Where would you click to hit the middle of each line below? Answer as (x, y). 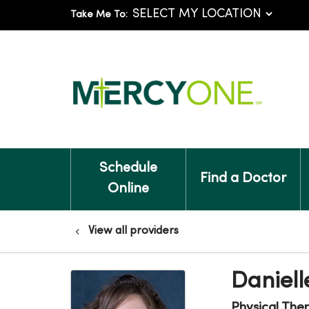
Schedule (128, 169)
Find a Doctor (243, 179)
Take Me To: (99, 15)
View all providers (133, 231)
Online (128, 189)
